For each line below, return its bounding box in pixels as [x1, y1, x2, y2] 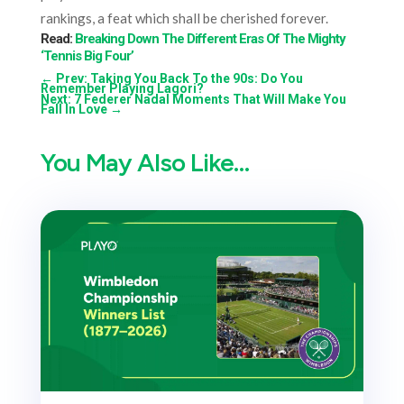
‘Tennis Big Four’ [40, 47, 133, 64]
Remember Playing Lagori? [40, 80, 204, 96]
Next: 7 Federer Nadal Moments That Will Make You [40, 91, 346, 106]
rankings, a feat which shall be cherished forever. [40, 9, 328, 26]
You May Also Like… [40, 146, 249, 178]
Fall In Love [40, 101, 107, 116]
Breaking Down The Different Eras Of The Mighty [74, 30, 345, 47]
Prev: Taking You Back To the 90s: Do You [55, 70, 303, 86]
